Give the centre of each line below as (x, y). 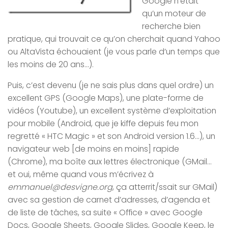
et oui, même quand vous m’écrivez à (81, 175)
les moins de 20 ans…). (51, 65)
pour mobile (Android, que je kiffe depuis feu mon (103, 124)
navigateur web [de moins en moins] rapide (93, 149)
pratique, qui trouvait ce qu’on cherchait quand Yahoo (114, 39)
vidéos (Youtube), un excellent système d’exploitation (112, 111)
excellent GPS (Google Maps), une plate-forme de (106, 98)
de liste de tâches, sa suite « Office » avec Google (105, 213)
